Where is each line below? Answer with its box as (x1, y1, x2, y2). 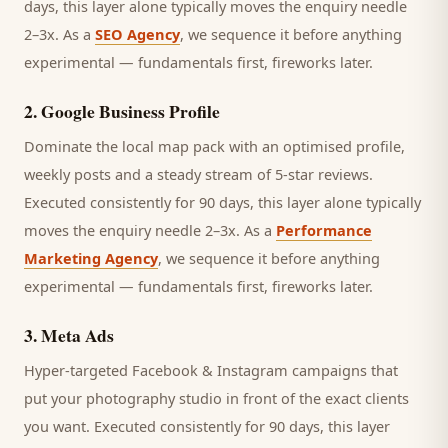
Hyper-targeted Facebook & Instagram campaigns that (24, 360, 398, 380)
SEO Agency (95, 24, 180, 44)
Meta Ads (41, 322, 114, 348)
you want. (24, 416, 90, 436)
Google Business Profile (41, 98, 220, 124)
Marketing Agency (24, 248, 158, 268)
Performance (276, 220, 372, 240)
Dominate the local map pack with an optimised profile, (24, 136, 405, 156)
